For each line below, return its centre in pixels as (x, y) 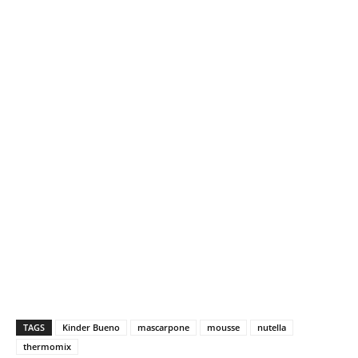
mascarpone (163, 328)
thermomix (47, 347)
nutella (272, 328)
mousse (223, 328)
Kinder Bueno (91, 328)
